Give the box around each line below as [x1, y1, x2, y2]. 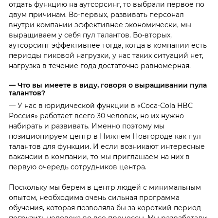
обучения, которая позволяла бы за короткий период [8, 203, 201, 213]
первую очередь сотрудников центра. [8, 163, 146, 172]
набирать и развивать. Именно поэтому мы [8, 122, 164, 131]
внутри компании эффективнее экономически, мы [8, 20, 191, 29]
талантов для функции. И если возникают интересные [8, 142, 205, 151]
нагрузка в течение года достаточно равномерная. [8, 61, 191, 70]
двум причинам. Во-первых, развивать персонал [8, 10, 184, 19]
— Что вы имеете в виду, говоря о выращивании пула [8, 80, 207, 90]
